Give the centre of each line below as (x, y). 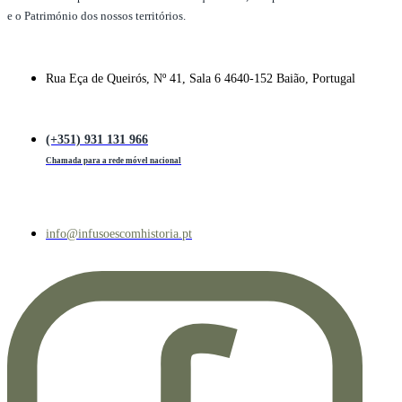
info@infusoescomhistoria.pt (119, 233)
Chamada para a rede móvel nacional (114, 160)
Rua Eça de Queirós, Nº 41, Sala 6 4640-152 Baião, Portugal (201, 78)
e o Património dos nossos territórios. (96, 15)
